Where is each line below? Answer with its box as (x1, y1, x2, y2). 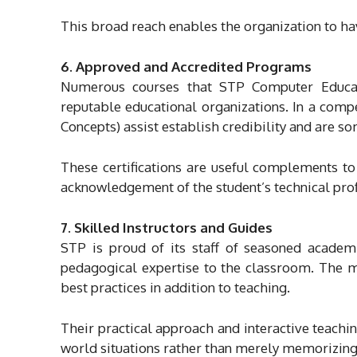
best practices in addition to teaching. (61, 278, 290, 296)
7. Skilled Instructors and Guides (61, 218, 273, 236)
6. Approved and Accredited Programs (61, 57, 312, 75)
